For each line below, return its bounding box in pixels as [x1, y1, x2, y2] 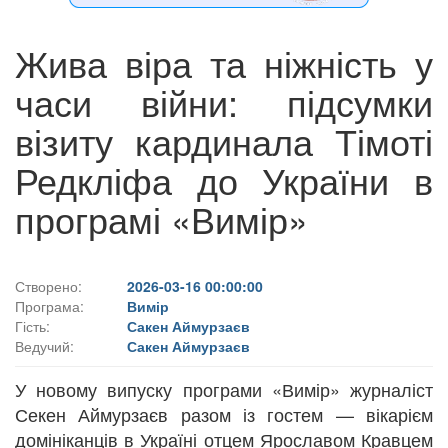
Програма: [15, 295, 84, 316]
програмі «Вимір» [15, 192, 308, 244]
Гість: [15, 315, 50, 336]
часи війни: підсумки [15, 75, 433, 127]
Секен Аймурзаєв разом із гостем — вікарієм [15, 400, 433, 427]
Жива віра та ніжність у [15, 36, 433, 88]
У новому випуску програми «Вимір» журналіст [15, 375, 433, 402]
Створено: [15, 275, 82, 296]
